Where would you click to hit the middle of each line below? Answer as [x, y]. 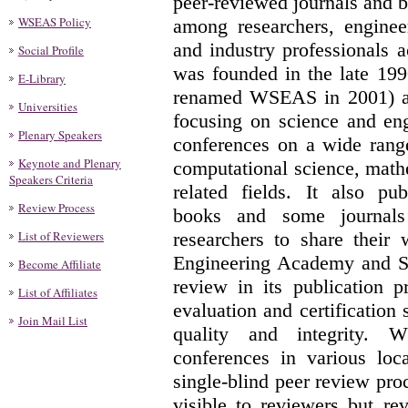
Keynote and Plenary [70, 163]
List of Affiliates [58, 292]
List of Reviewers [61, 236]
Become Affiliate [60, 264]
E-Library [42, 78]
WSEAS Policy [55, 22]
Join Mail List [53, 321]
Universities [48, 107]
